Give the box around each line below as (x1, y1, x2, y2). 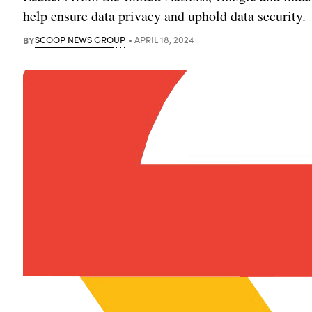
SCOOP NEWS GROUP (35, 33, 126, 46)
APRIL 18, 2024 (134, 33, 194, 46)
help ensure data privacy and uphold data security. (23, 6, 306, 25)
